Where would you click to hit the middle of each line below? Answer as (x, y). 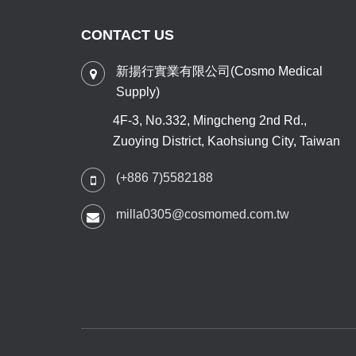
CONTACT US (128, 35)
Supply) (138, 92)
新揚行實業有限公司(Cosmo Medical (219, 71)
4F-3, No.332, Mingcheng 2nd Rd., (210, 120)
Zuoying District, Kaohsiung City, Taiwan (226, 141)
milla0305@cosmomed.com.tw (203, 214)
